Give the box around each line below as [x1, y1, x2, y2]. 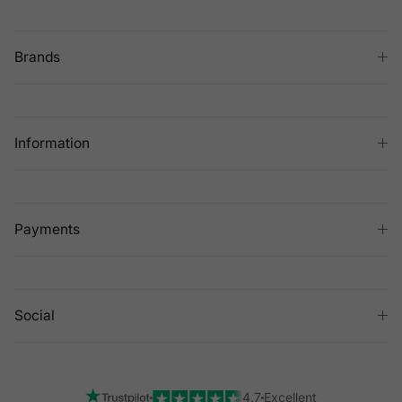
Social [14, 306, 55, 324]
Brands [14, 48, 60, 66]
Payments [14, 220, 80, 238]
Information [14, 134, 90, 152]
